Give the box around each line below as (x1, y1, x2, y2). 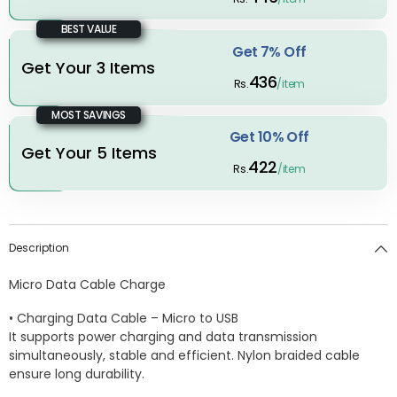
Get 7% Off (232, 42, 307, 63)
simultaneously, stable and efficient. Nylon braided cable (9, 346, 360, 365)
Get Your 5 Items (21, 141, 158, 164)
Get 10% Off (229, 127, 309, 148)
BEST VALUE (60, 21, 117, 37)
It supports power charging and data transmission (9, 328, 317, 346)
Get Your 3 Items (21, 56, 156, 79)
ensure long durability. (9, 365, 144, 384)
